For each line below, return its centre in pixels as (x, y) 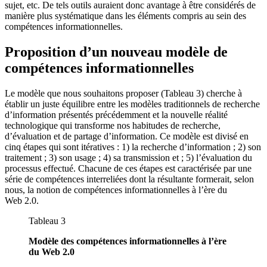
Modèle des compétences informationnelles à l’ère (128, 241)
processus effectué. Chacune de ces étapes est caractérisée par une (128, 168)
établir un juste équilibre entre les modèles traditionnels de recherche (132, 104)
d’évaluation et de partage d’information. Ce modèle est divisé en (127, 136)
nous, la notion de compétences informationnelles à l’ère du (116, 190)
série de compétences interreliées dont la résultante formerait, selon (129, 179)
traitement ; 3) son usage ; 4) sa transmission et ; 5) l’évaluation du (128, 157)
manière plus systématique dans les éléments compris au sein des (125, 15)
